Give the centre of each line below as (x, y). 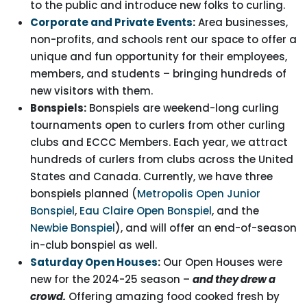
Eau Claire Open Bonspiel (146, 211)
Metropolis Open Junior (199, 194)
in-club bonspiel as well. (94, 245)
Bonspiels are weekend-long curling (183, 108)
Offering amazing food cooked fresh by (173, 296)
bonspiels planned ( (84, 194)
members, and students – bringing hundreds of (158, 74)
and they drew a (234, 279)
